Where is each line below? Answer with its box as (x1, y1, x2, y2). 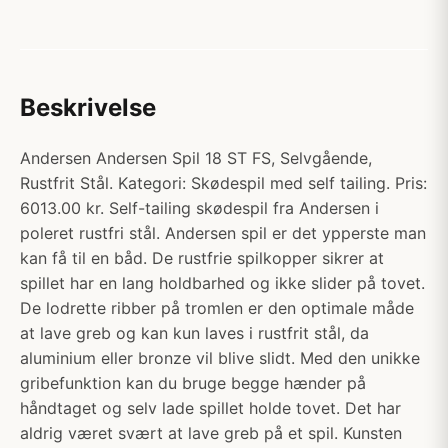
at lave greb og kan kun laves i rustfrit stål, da (20, 323, 369, 343)
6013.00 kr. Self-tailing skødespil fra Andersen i (20, 198, 379, 218)
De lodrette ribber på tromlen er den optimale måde (20, 298, 414, 318)
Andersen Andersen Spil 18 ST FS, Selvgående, (20, 148, 372, 168)
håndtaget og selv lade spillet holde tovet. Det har (20, 398, 401, 418)
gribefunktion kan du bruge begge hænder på (20, 373, 366, 393)
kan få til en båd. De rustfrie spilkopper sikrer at (20, 248, 384, 268)
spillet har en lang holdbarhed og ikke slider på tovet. (20, 273, 425, 293)
